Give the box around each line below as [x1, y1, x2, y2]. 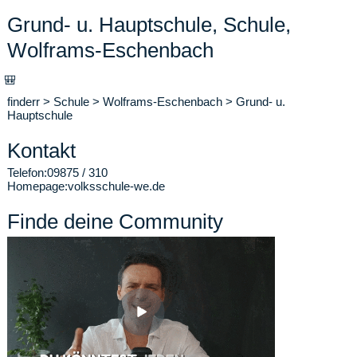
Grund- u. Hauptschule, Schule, [7, 13, 291, 37]
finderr [7, 95, 40, 108]
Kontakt [7, 139, 76, 163]
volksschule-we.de [68, 179, 165, 193]
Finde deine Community [7, 210, 223, 233]
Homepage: [7, 179, 68, 193]
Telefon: [7, 166, 47, 179]
